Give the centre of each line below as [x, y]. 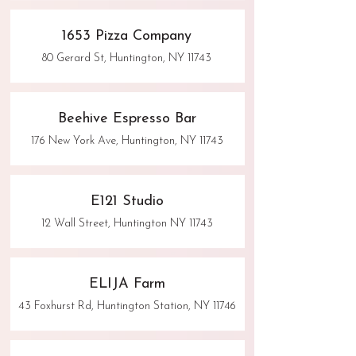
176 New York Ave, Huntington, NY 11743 [127, 141]
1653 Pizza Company [127, 37]
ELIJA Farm [127, 284]
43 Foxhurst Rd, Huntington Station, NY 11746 [127, 307]
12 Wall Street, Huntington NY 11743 [127, 224]
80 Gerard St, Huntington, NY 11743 [127, 59]
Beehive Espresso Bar [127, 119]
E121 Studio [127, 202]
